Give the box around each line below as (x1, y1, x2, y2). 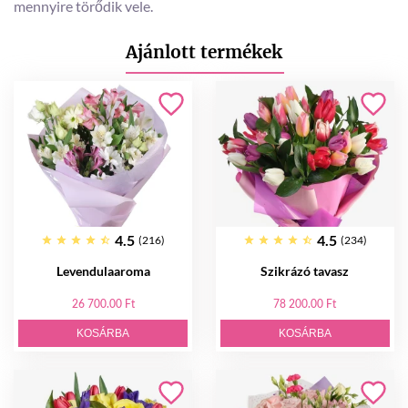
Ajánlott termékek (126, 41, 282, 63)
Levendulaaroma (56, 263, 150, 279)
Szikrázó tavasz (260, 263, 350, 279)
